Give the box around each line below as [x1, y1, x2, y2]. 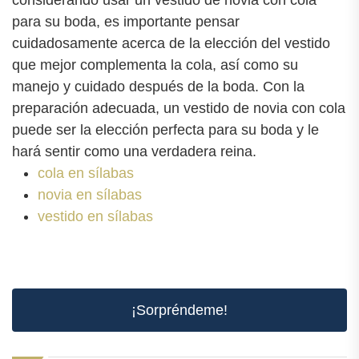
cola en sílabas [38, 164, 134, 181]
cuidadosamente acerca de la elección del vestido [12, 34, 330, 51]
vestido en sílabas [38, 208, 153, 224]
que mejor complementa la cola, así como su [12, 56, 298, 73]
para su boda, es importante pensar [12, 13, 240, 30]
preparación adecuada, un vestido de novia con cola [12, 99, 345, 116]
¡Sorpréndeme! [131, 301, 228, 318]
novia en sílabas [38, 186, 142, 203]
